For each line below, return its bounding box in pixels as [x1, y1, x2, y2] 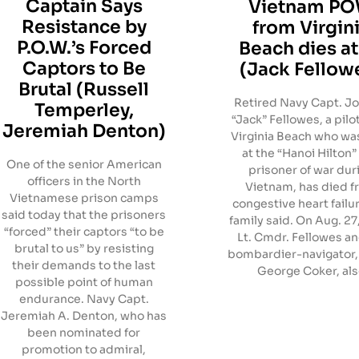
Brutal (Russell [18, 78, 150, 100]
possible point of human [14, 274, 153, 289]
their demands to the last [12, 257, 156, 272]
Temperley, [34, 99, 134, 121]
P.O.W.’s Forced [16, 36, 151, 58]
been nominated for [27, 325, 141, 340]
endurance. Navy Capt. [18, 291, 149, 306]
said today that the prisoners [2, 207, 167, 222]
